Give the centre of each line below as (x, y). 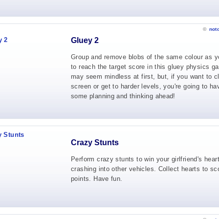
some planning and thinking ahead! (123, 96)
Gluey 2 (85, 40)
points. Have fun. (97, 179)
